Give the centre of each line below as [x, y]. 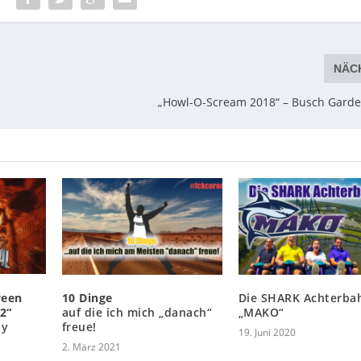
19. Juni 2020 [267, 332]
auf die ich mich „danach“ [137, 312]
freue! [79, 326]
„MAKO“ [261, 312]
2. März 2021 [91, 346]
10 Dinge [87, 297]
